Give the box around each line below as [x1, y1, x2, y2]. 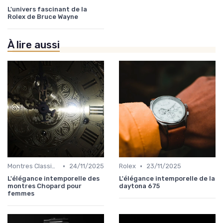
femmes [7, 190, 34, 198]
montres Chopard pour [7, 182, 82, 190]
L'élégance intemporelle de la [119, 175, 215, 183]
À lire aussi [7, 39, 60, 51]
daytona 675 [119, 182, 160, 190]
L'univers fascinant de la [7, 5, 87, 13]
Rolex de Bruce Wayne [7, 13, 78, 21]
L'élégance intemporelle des [7, 175, 100, 183]
